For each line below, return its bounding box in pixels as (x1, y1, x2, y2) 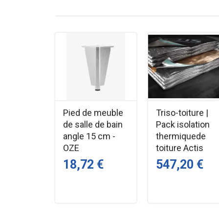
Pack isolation (156, 119, 210, 130)
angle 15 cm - (63, 131, 115, 141)
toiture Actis (156, 142, 203, 153)
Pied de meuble (63, 107, 123, 118)
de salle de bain (63, 119, 123, 130)
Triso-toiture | (156, 107, 208, 118)
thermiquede (156, 131, 206, 141)
